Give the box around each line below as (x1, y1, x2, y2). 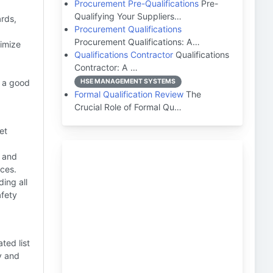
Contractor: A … (74, 62, 138, 73)
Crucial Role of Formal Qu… (74, 102, 182, 112)
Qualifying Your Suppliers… (74, 11, 182, 21)
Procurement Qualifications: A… (74, 37, 200, 47)
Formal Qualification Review (74, 89, 183, 99)
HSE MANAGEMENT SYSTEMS (80, 77, 175, 85)
